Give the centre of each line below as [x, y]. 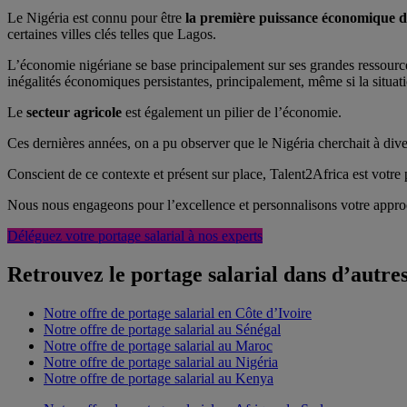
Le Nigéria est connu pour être [96, 18]
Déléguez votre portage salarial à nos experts [135, 236]
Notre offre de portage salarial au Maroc [158, 346]
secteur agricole [74, 113]
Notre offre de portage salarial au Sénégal [162, 330]
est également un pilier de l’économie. [232, 113]
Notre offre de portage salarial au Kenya [159, 379]
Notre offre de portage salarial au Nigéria [161, 362]
